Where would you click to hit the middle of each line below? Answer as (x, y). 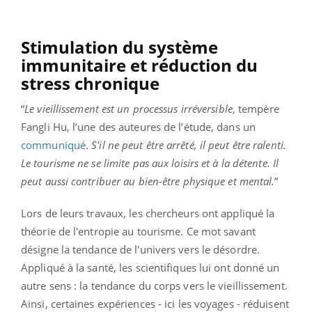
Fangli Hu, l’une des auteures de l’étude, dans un (138, 127)
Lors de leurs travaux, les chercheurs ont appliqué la (148, 213)
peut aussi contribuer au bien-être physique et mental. (148, 181)
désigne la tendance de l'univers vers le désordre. (141, 250)
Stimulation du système (119, 47)
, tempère (256, 109)
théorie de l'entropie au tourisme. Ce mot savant (138, 232)
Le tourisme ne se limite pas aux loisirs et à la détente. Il (150, 163)
